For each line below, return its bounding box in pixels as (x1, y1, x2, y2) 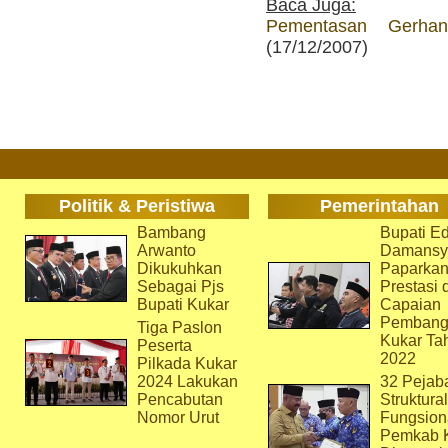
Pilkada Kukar (136, 355, 237, 372)
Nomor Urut (136, 409, 219, 426)
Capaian (379, 296, 441, 313)
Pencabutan (136, 391, 223, 408)
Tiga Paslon (136, 319, 222, 336)
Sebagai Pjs (136, 278, 224, 295)
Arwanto (136, 242, 196, 259)
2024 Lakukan (136, 373, 238, 390)
